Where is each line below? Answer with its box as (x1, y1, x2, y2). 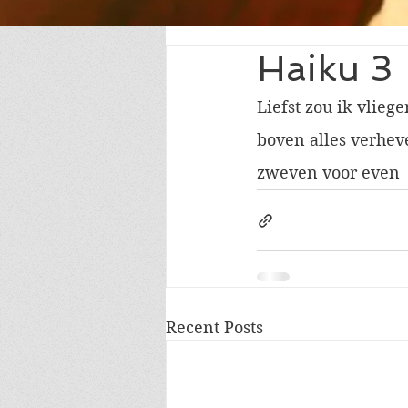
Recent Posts (166, 318, 263, 337)
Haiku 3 (257, 46, 393, 90)
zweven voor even (257, 163, 400, 182)
